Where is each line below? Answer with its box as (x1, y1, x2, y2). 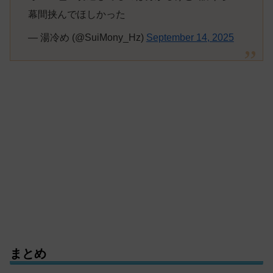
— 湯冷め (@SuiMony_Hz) (27, 32, 146, 43)
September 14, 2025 (146, 32, 234, 43)
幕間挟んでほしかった (27, 9, 126, 20)
